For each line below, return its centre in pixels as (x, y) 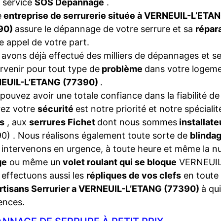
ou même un (34, 162)
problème (122, 69)
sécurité (56, 109)
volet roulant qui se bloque (119, 162)
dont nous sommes (137, 122)
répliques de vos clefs (134, 175)
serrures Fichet (63, 122)
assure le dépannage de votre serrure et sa (105, 29)
